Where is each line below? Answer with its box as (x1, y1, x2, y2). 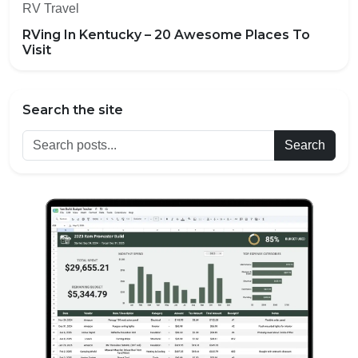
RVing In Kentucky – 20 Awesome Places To (22, 27, 310, 43)
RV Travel (22, 2, 79, 16)
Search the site (22, 102, 123, 118)
